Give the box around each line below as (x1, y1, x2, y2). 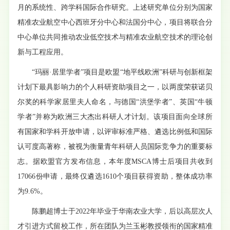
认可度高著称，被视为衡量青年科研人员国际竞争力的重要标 (17, 143, 213, 151)
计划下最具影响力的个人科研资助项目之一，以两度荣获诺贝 (17, 83, 213, 91)
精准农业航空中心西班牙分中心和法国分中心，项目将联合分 (17, 18, 213, 27)
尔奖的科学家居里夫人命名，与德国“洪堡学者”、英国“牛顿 (17, 98, 213, 106)
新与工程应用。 (17, 48, 68, 56)
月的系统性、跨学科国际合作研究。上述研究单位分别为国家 (17, 4, 213, 12)
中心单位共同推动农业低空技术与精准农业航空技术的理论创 (17, 33, 213, 42)
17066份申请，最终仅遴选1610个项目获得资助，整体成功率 (17, 172, 213, 181)
